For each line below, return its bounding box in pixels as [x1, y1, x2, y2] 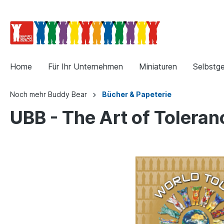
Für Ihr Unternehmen [48, 61, 123, 71]
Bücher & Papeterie [102, 89, 171, 98]
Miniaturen [139, 61, 177, 71]
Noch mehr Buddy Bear [10, 89, 87, 98]
